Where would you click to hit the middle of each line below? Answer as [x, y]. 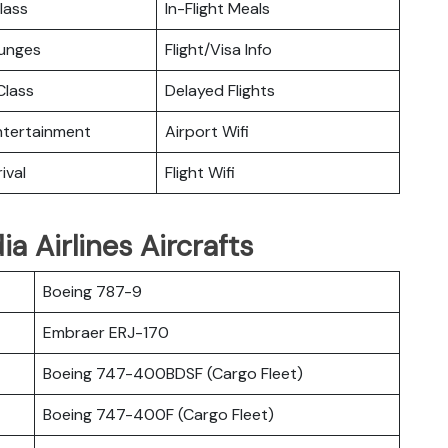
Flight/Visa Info [218, 49]
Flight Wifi [200, 172]
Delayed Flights [220, 90]
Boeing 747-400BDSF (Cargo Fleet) [173, 373]
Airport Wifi [207, 131]
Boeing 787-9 [92, 291]
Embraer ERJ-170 [106, 332]
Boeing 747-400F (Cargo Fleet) [158, 414]
